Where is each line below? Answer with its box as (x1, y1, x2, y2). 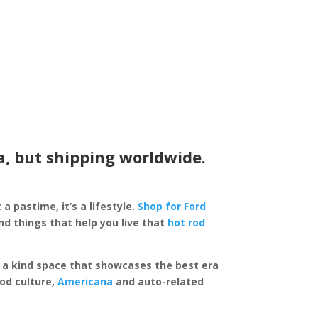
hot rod (168, 215, 206, 229)
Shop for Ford (138, 199, 207, 213)
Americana (57, 274, 114, 288)
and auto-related (113, 274, 204, 288)
